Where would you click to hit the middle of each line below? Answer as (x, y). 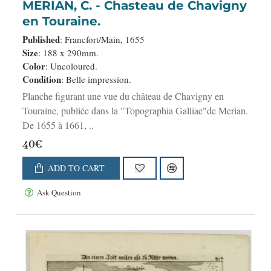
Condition (42, 80)
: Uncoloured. (71, 66)
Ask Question (59, 192)
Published (41, 40)
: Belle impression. (96, 80)
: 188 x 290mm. (68, 53)
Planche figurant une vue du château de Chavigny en (123, 96)
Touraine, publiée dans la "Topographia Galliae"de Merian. (135, 111)
